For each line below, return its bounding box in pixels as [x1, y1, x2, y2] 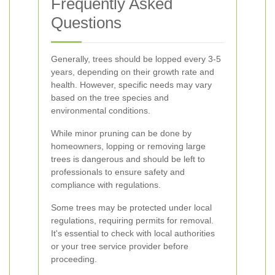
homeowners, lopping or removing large [51, 141, 206, 151]
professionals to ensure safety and [51, 167, 185, 177]
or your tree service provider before [51, 241, 188, 251]
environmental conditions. [51, 106, 150, 115]
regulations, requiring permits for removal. [51, 215, 214, 225]
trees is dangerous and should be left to [51, 154, 205, 164]
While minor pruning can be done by [51, 128, 192, 138]
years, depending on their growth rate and [51, 67, 214, 77]
